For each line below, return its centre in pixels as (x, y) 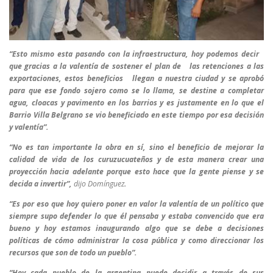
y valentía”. (29, 127)
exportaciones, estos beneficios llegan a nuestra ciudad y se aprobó (136, 78)
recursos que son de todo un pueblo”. (73, 253)
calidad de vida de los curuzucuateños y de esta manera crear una (136, 159)
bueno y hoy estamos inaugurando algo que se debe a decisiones (136, 229)
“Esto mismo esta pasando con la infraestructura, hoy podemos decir (136, 54)
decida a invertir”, (41, 184)
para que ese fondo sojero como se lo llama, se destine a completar (136, 90)
